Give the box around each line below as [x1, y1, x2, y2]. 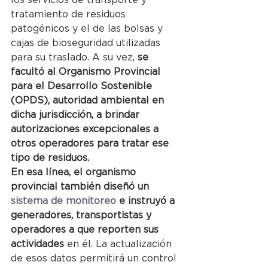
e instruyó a [116, 196, 178, 206]
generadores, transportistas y [11, 210, 154, 220]
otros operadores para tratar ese [11, 138, 172, 148]
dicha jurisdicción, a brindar [11, 109, 142, 120]
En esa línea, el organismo [11, 167, 139, 177]
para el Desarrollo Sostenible [11, 81, 155, 91]
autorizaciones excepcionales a [11, 124, 162, 134]
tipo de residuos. [11, 153, 89, 163]
